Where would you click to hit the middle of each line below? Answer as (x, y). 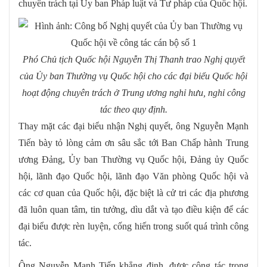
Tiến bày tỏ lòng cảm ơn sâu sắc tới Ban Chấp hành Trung (133, 143)
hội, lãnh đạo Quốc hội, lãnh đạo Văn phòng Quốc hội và (133, 176)
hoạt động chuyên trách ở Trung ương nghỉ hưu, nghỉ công (133, 93)
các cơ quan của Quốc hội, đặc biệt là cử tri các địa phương (133, 193)
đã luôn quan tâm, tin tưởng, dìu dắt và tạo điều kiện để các (133, 210)
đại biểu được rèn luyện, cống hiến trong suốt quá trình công (133, 226)
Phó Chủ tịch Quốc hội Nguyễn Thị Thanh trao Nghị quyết (133, 60)
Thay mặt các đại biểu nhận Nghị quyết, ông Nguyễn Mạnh (133, 126)
